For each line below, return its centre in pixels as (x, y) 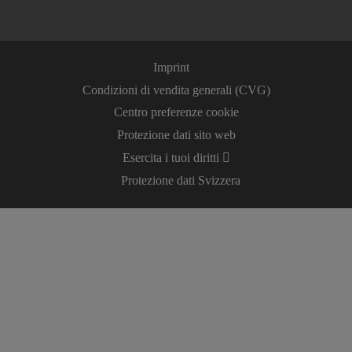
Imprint (171, 68)
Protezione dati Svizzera (181, 181)
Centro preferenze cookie (176, 112)
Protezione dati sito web (176, 135)
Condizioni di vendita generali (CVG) (176, 90)
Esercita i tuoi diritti (172, 158)
